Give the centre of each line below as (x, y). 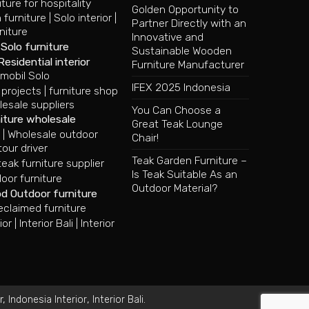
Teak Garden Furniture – (189, 161)
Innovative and (168, 37)
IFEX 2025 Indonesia (181, 88)
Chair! (145, 138)
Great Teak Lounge (177, 124)
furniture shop (84, 90)
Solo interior (83, 18)
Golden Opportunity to (185, 10)
